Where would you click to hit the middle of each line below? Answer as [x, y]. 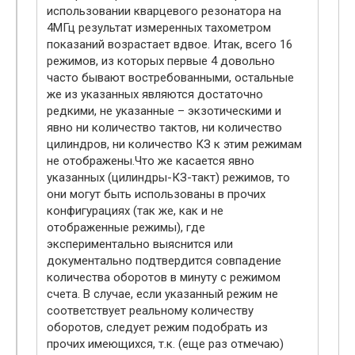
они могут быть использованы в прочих [156, 194]
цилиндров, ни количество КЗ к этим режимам [174, 144]
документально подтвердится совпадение [164, 260]
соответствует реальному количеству [150, 310]
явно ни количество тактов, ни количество [164, 127]
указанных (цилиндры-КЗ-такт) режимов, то [168, 177]
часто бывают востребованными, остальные [170, 77]
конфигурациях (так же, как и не [135, 210]
